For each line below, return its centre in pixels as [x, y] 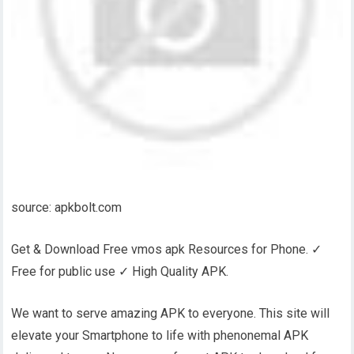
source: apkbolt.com [67, 208]
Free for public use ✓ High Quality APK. [120, 272]
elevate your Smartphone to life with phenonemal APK [160, 336]
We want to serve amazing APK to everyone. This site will [171, 314]
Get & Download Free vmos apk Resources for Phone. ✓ [167, 250]
